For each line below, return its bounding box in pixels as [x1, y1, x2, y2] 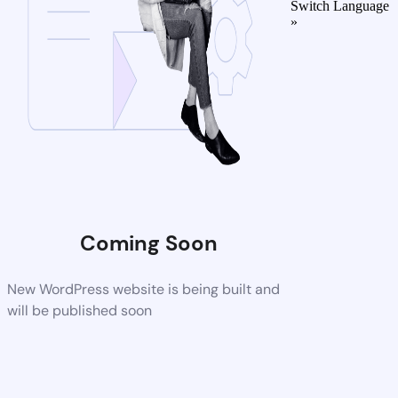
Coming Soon [79, 229, 218, 257]
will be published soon [7, 301, 152, 320]
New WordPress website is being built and [7, 280, 280, 298]
